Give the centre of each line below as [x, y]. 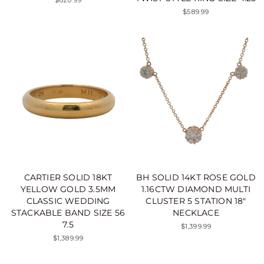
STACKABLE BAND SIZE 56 [68, 212]
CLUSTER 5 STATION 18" [196, 201]
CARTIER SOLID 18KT [68, 177]
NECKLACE [196, 212]
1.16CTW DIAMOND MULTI [196, 189]
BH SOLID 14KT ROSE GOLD [196, 177]
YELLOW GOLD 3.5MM [68, 189]
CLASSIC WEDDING [68, 201]
